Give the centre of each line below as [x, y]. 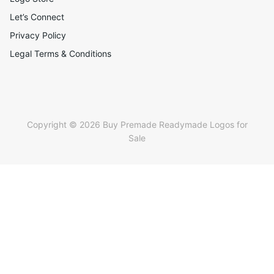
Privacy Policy [38, 35]
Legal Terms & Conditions [61, 54]
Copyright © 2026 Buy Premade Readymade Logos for [137, 124]
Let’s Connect [37, 17]
